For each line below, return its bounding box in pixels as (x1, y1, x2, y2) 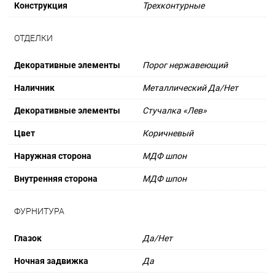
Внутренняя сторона (14, 174, 98, 184)
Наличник (14, 83, 55, 93)
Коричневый (142, 128, 193, 138)
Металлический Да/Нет (142, 83, 238, 93)
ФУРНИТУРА (14, 206, 64, 216)
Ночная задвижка (14, 256, 88, 266)
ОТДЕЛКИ (14, 33, 53, 43)
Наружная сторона (14, 151, 91, 161)
